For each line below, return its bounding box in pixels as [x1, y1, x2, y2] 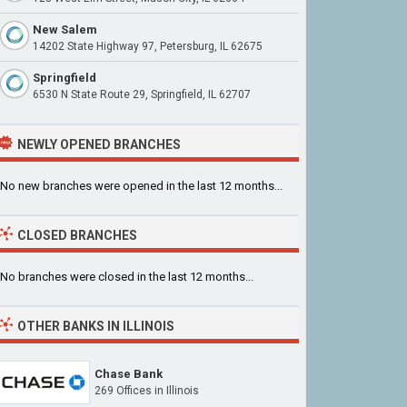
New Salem [33, 23, 97, 36]
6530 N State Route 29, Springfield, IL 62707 [33, 88, 251, 101]
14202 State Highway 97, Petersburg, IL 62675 [33, 40, 263, 53]
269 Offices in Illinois [94, 384, 199, 397]
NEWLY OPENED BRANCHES [17, 137, 181, 152]
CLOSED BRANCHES [17, 228, 137, 243]
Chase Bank [94, 367, 163, 381]
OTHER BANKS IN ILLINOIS [17, 319, 174, 333]
